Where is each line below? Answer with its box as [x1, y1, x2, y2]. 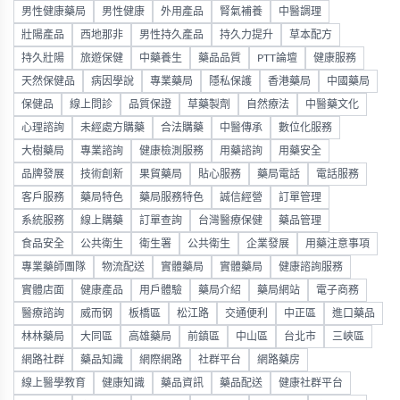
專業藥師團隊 [21, 262, 86, 273]
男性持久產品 [139, 29, 204, 41]
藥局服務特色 [139, 192, 204, 204]
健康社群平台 [279, 378, 343, 389]
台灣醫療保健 [198, 215, 262, 227]
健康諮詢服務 [279, 262, 343, 273]
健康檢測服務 [139, 146, 204, 157]
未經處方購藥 [80, 122, 145, 134]
